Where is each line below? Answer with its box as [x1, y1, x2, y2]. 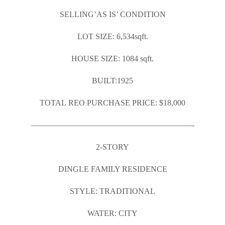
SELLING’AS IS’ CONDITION [59, 10, 166, 19]
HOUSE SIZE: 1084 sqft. [71, 54, 154, 63]
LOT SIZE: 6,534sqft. [77, 32, 148, 41]
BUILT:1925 [92, 76, 133, 85]
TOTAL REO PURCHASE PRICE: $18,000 [40, 98, 185, 107]
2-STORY [96, 143, 129, 151]
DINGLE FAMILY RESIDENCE [58, 165, 167, 173]
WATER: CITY [87, 209, 138, 217]
